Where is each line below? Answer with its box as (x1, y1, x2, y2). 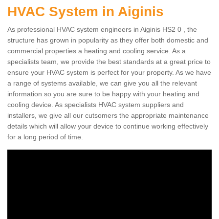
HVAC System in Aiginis (7, 4, 168, 19)
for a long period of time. (7, 133, 83, 141)
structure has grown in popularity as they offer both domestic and (7, 36, 208, 44)
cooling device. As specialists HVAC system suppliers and (7, 101, 184, 109)
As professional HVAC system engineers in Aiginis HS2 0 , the (7, 25, 197, 33)
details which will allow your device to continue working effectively (7, 122, 208, 130)
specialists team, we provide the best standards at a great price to (7, 58, 211, 66)
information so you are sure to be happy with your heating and (7, 90, 199, 98)
